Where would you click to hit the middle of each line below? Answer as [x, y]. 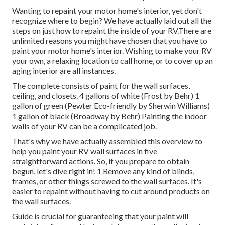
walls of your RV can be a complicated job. [84, 126]
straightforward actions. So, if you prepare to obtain [101, 161]
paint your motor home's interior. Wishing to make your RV [112, 51]
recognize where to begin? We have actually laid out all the [112, 21]
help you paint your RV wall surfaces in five [85, 151]
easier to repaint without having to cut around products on [111, 191]
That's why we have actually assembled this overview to [107, 141]
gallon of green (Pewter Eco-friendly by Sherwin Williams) [111, 106]
